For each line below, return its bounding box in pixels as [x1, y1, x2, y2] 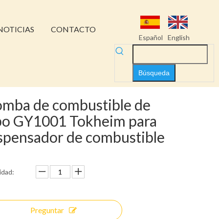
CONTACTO [50, 24, 96, 34]
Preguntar [30, 205, 64, 215]
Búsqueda [138, 69, 170, 77]
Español [139, 33, 163, 42]
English [168, 33, 190, 42]
